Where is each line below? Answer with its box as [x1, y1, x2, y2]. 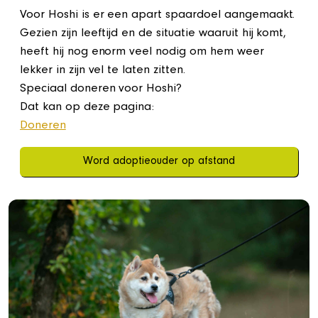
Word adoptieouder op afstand [83, 156, 235, 168]
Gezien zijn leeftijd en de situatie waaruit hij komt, [20, 28, 287, 40]
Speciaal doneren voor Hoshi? [20, 83, 182, 96]
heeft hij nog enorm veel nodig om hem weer [20, 46, 264, 59]
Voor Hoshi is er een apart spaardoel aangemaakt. [20, 9, 295, 22]
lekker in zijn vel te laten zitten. [20, 65, 185, 77]
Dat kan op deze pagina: [20, 102, 155, 114]
